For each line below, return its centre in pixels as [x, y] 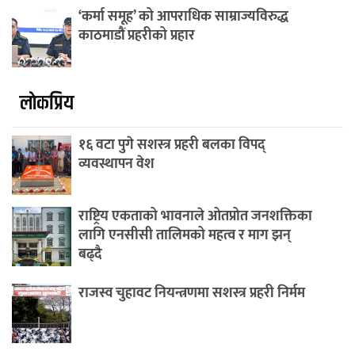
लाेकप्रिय [47, 103]
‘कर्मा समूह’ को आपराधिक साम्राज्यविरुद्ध [183, 17]
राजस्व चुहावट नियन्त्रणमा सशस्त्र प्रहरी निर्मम [191, 293]
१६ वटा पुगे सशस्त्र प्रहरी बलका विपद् [172, 145]
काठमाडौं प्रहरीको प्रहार [136, 36]
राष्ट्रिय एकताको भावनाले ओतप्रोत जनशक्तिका [195, 216]
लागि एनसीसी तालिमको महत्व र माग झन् [184, 235]
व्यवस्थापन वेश [116, 164]
